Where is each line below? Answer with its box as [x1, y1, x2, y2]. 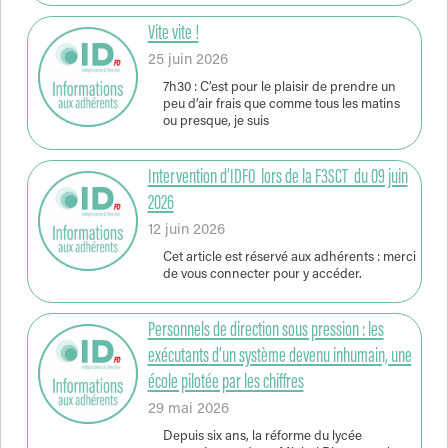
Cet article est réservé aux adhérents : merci [162, 250, 416, 265]
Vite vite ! [147, 23, 199, 46]
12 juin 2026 [147, 223, 225, 239]
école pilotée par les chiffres [147, 372, 304, 395]
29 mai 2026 [147, 402, 229, 418]
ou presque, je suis [162, 114, 269, 129]
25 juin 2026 [147, 53, 228, 69]
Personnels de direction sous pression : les [147, 320, 384, 343]
